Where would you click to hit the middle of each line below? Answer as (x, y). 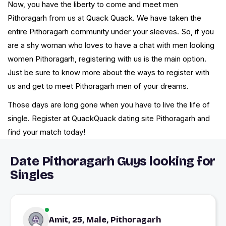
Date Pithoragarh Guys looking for (113, 162)
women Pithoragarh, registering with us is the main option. (107, 59)
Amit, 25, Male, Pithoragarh (105, 220)
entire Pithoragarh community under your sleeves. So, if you (111, 32)
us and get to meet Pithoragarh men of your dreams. (98, 86)
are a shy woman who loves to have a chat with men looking (111, 45)
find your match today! (46, 132)
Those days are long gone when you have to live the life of (109, 105)
